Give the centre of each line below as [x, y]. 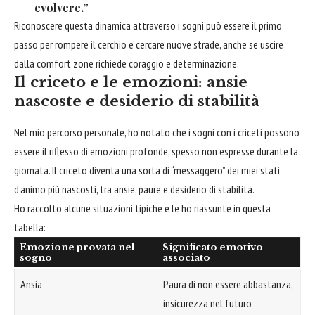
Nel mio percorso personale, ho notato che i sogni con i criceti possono [157, 132]
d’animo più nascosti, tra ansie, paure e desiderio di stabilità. [134, 189]
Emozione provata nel [77, 247]
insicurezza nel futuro [207, 303]
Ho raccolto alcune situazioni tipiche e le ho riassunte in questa [142, 208]
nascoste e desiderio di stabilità [137, 101]
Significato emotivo [212, 247]
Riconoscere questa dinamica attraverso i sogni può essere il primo [148, 25]
